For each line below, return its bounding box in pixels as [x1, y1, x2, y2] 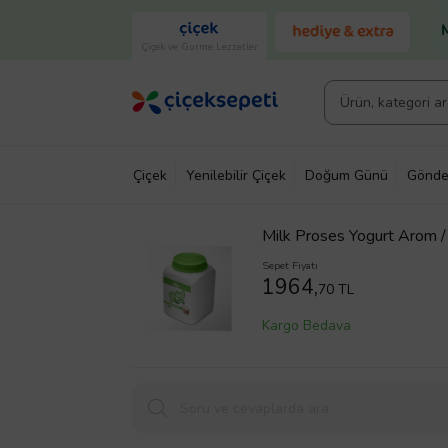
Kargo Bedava [262, 316, 352, 335]
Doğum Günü [305, 165, 388, 185]
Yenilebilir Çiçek [186, 165, 286, 185]
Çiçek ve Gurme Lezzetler [141, 39, 258, 54]
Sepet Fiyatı [262, 258, 319, 273]
